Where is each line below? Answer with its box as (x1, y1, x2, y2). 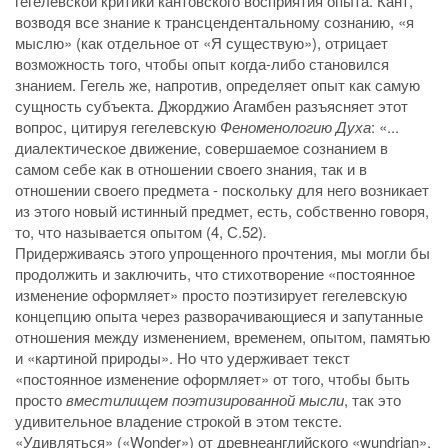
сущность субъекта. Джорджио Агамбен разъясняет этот (15, 95, 408, 117)
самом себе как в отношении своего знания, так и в (15, 158, 367, 180)
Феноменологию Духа (220, 116, 371, 138)
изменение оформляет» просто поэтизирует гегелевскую (15, 284, 407, 306)
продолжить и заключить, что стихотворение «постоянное (15, 263, 415, 285)
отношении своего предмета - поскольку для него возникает (15, 179, 429, 201)
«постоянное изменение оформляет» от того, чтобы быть (15, 368, 410, 390)
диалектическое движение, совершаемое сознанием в (15, 137, 388, 159)
